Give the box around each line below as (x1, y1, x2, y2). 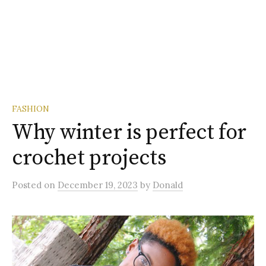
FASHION (12, 103, 49, 114)
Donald (153, 179, 183, 191)
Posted (12, 179, 44, 191)
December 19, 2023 (58, 179, 138, 191)
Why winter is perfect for (12, 119, 247, 146)
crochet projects (12, 145, 166, 172)
